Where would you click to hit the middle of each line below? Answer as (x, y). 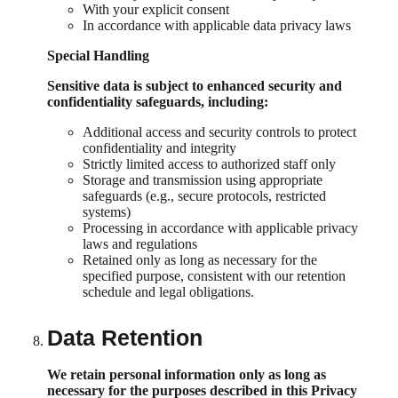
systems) (107, 211)
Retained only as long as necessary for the (200, 259)
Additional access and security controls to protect (219, 131)
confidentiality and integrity (159, 147)
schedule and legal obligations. (168, 291)
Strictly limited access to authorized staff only (209, 163)
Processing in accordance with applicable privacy (220, 227)
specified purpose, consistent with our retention (214, 275)
